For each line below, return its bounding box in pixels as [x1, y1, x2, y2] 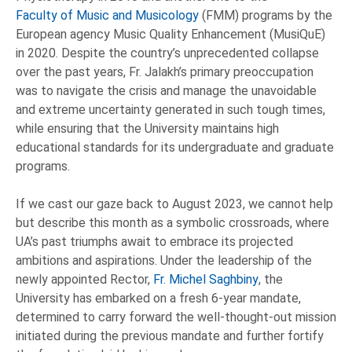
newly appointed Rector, [16, 272, 153, 288]
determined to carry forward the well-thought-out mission [16, 310, 336, 325]
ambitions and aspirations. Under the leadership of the [16, 253, 312, 269]
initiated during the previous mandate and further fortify [16, 328, 324, 344]
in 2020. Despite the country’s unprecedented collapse [16, 46, 319, 61]
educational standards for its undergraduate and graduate [16, 140, 334, 156]
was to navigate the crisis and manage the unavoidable [16, 83, 317, 99]
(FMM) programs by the [199, 8, 332, 24]
